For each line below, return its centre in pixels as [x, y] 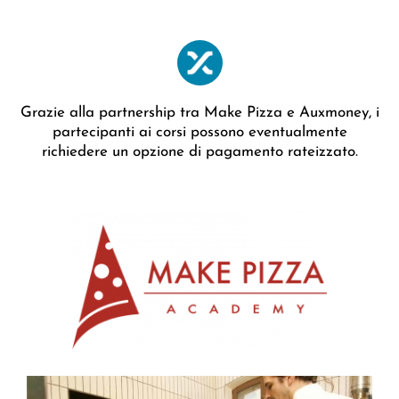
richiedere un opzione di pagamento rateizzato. [199, 152]
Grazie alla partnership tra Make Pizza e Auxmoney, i [199, 113]
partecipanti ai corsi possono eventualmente [199, 133]
